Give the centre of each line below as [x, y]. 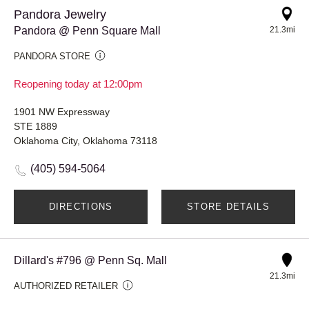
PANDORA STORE [52, 56]
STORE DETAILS [228, 206]
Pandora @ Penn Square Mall [87, 30]
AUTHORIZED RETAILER [66, 286]
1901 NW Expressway [62, 111]
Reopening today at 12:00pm [78, 83]
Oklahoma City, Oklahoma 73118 [86, 140]
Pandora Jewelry [60, 14]
